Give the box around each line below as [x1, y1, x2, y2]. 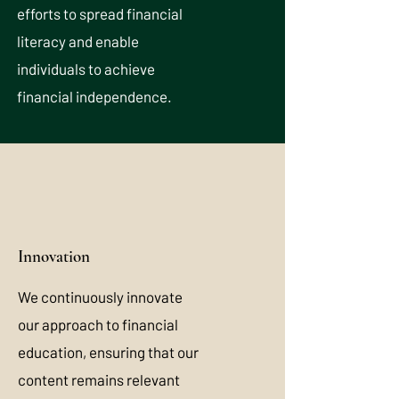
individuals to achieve [17, 60, 155, 77]
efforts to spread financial [17, 4, 183, 22]
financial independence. [17, 87, 172, 105]
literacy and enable [17, 32, 139, 50]
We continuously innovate [18, 288, 183, 305]
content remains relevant [18, 370, 180, 388]
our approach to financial [18, 315, 178, 333]
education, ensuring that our [18, 343, 199, 361]
